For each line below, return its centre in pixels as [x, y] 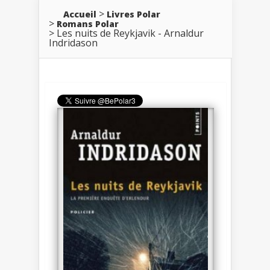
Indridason [73, 42]
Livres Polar [133, 14]
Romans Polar [88, 24]
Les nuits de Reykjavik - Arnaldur [130, 33]
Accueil [80, 14]
